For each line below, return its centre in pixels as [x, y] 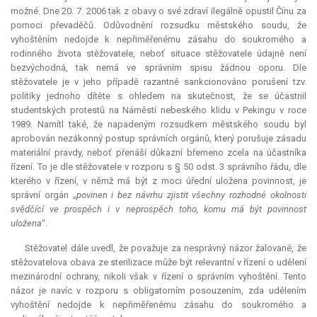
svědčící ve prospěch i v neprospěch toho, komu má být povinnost [158, 209]
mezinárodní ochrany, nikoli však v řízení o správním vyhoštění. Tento [158, 277]
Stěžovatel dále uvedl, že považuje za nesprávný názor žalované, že [166, 248]
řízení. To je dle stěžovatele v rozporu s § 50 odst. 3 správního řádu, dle [158, 167]
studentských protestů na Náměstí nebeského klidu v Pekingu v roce [158, 110]
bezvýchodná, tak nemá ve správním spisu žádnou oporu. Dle [158, 68]
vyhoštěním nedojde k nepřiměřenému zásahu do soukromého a [158, 40]
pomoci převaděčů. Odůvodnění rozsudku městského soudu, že [158, 25]
